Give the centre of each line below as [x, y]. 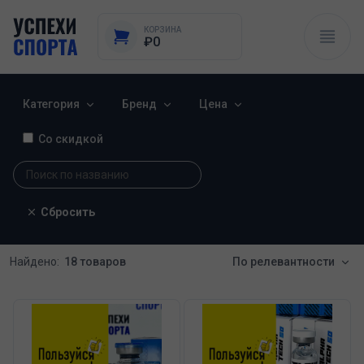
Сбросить [68, 212]
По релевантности [284, 262]
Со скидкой [71, 139]
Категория [51, 104]
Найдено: [35, 262]
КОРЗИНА [162, 30]
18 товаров [95, 262]
